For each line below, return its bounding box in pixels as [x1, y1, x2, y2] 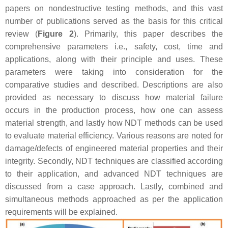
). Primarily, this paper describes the [73, 29, 223, 38]
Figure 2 [38, 29, 74, 38]
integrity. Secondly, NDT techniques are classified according [5, 156, 223, 165]
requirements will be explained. [5, 207, 118, 216]
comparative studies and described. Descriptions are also [5, 80, 223, 89]
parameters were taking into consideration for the [5, 67, 223, 76]
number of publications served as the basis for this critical [5, 16, 223, 25]
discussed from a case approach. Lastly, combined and [5, 182, 223, 191]
